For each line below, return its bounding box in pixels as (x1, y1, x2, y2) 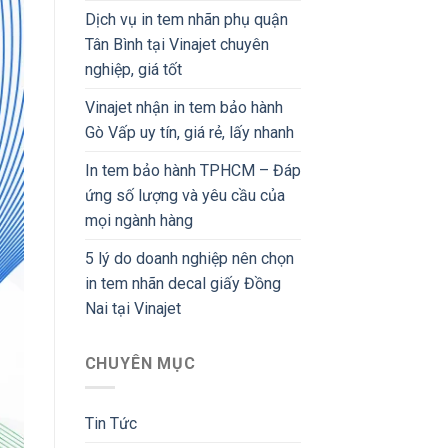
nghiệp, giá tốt (84, 59, 182, 79)
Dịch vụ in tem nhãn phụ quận (84, 9, 288, 29)
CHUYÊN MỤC (84, 353, 196, 373)
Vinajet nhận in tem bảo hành (84, 97, 283, 117)
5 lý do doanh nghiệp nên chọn (84, 248, 294, 268)
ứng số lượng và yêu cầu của (84, 185, 285, 205)
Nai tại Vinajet (84, 298, 181, 318)
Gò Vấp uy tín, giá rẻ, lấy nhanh (84, 122, 294, 142)
